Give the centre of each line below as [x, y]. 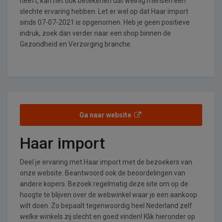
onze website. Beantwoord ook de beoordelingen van [103, 173]
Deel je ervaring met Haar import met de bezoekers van [106, 162]
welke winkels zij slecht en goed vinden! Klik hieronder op [108, 216]
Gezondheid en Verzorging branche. [76, 44]
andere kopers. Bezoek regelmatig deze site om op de [104, 184]
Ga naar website [106, 115]
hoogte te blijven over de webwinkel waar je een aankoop [109, 194]
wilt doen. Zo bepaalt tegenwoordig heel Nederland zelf [106, 205]
